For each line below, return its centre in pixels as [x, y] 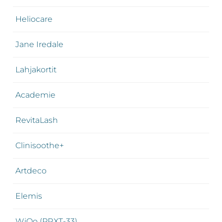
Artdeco [31, 170]
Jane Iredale [39, 44]
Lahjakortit [36, 69]
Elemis [28, 196]
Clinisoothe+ [39, 145]
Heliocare [34, 19]
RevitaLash [36, 120]
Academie [35, 95]
